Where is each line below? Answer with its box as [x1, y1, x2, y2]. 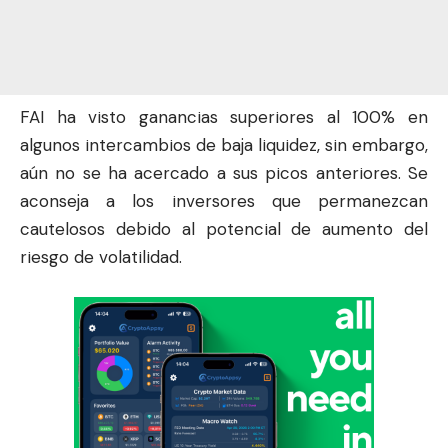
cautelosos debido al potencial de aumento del [20, 218, 428, 241]
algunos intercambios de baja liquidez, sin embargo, [20, 134, 428, 157]
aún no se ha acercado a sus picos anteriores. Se [20, 162, 428, 185]
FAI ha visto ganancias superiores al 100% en [20, 106, 428, 129]
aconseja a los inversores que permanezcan [20, 190, 428, 213]
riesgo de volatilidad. [20, 246, 182, 269]
